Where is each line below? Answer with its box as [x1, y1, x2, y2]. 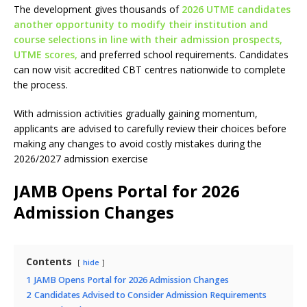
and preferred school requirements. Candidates [77, 48, 288, 61]
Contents [26, 255, 72, 268]
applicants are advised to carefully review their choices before [14, 122, 286, 135]
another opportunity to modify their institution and [14, 18, 268, 31]
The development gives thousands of [14, 3, 182, 16]
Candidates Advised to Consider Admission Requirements [34, 289, 267, 301]
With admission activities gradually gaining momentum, [14, 107, 258, 120]
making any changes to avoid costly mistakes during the [14, 137, 262, 150]
